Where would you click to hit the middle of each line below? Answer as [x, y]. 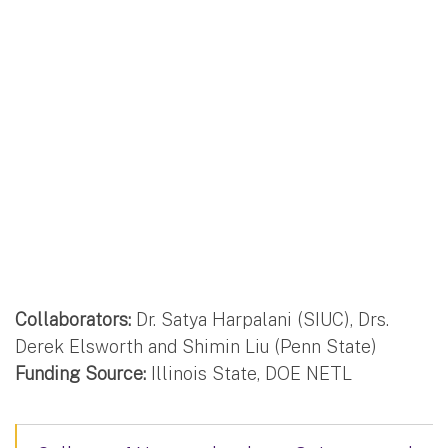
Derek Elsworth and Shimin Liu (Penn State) [196, 347]
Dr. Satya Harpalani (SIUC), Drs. [262, 320]
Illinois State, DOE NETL [251, 374]
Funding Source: [83, 374]
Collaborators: [75, 320]
